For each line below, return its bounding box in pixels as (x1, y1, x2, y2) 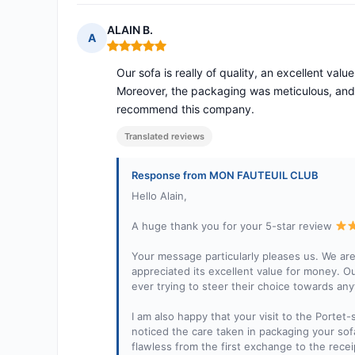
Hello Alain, (132, 189, 187, 203)
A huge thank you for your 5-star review (132, 219, 335, 233)
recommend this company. (116, 102, 254, 116)
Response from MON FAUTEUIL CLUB (132, 169, 319, 182)
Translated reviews (124, 131, 204, 143)
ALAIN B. (107, 23, 153, 37)
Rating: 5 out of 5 (106, 44, 201, 60)
